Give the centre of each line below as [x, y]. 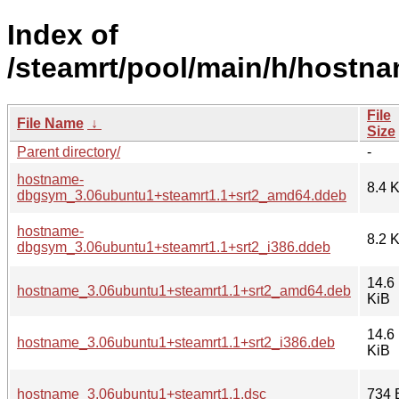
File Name [50, 123]
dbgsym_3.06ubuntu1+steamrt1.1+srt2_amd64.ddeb [182, 195]
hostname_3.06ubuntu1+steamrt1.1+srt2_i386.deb [176, 342]
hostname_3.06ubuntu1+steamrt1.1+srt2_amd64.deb [184, 290]
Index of [63, 35]
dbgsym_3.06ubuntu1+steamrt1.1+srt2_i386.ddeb [174, 247]
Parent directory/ [69, 151]
